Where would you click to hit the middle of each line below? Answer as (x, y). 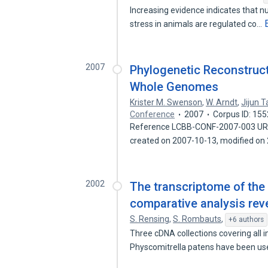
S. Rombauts (197, 219)
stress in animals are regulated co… (197, 24)
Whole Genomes (174, 87)
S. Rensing (150, 219)
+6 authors (246, 220)
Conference (153, 114)
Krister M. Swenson (166, 102)
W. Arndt (222, 102)
